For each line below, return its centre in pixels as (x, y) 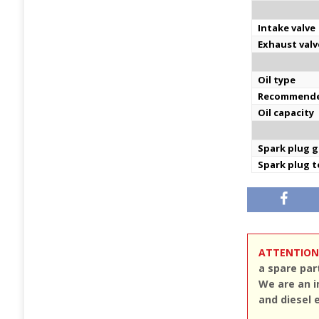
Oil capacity (286, 113)
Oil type (277, 80)
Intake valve (287, 28)
